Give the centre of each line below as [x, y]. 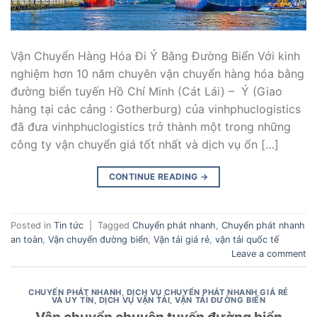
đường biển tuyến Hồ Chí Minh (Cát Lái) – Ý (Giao [146, 92]
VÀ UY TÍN [73, 300]
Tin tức [69, 225]
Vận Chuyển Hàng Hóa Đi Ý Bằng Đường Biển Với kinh [155, 56]
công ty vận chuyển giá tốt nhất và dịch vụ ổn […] [145, 145]
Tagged [115, 225]
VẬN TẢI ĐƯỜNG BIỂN [220, 300]
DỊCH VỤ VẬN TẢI [134, 300]
